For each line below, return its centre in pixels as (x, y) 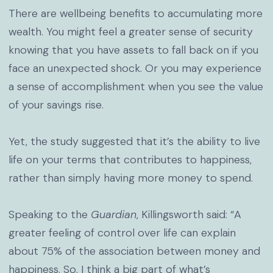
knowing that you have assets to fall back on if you (133, 50)
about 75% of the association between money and (134, 251)
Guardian (113, 214)
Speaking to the (49, 214)
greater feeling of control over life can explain (122, 233)
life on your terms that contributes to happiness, (130, 160)
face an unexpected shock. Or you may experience (135, 68)
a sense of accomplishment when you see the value (136, 87)
